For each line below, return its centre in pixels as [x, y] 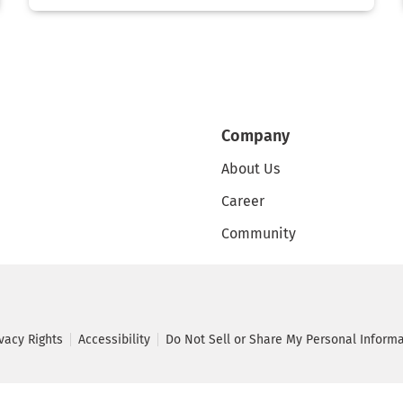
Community [259, 233]
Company [256, 135]
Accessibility [114, 339]
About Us [251, 168]
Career [243, 201]
